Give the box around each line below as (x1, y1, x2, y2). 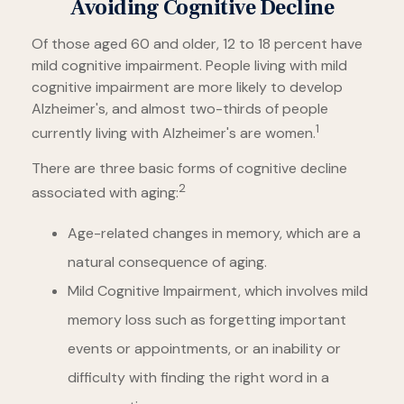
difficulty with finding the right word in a (68, 367, 329, 387)
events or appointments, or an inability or (68, 338, 341, 358)
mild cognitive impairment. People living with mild (32, 56, 347, 75)
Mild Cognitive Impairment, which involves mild (68, 280, 368, 300)
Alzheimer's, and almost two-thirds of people (32, 99, 328, 118)
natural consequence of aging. (68, 252, 267, 271)
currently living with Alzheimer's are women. (32, 124, 316, 143)
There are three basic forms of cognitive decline (32, 159, 347, 179)
